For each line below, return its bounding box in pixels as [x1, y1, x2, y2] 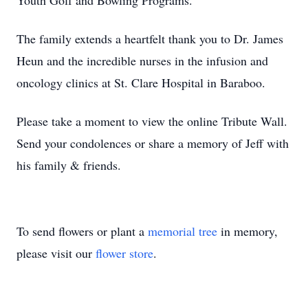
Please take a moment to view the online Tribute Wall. [16, 113, 287, 129]
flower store [96, 245, 153, 261]
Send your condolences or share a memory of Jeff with [16, 135, 289, 151]
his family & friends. [16, 157, 121, 173]
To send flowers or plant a [16, 223, 148, 239]
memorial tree [148, 223, 217, 239]
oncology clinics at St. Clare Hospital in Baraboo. [16, 74, 265, 91]
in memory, [217, 223, 278, 239]
